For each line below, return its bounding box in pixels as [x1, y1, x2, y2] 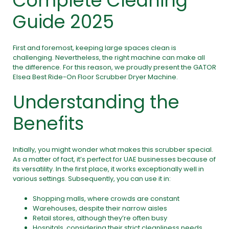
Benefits [13, 111, 84, 136]
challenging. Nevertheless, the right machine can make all [13, 52, 205, 62]
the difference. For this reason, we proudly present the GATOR [13, 62, 216, 72]
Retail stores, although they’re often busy [33, 213, 167, 223]
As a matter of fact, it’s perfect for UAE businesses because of [13, 154, 216, 165]
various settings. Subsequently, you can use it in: [13, 174, 171, 184]
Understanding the [13, 89, 179, 115]
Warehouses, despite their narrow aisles [33, 203, 167, 213]
